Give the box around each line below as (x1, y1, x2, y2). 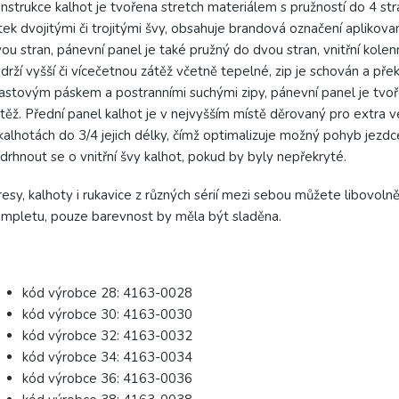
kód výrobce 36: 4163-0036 (22, 370, 192, 388)
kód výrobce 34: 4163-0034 (22, 348, 192, 367)
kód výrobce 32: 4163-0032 (22, 327, 192, 346)
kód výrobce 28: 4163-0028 (22, 284, 192, 303)
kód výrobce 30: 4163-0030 (22, 305, 192, 324)
